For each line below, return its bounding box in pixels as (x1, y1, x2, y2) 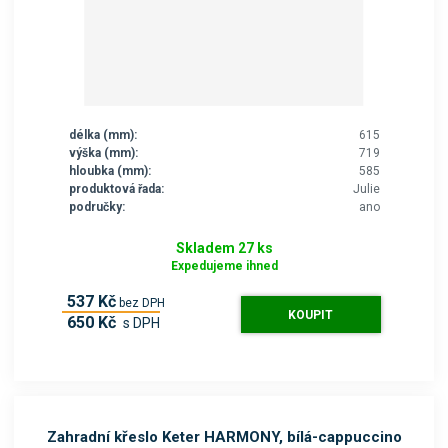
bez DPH (119, 295, 166, 310)
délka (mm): (68, 128, 137, 143)
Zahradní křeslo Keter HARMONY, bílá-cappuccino (46, 427, 402, 446)
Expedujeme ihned (170, 258, 278, 273)
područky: (68, 200, 125, 215)
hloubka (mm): (68, 164, 151, 179)
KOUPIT (288, 307, 334, 322)
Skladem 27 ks (175, 239, 273, 256)
